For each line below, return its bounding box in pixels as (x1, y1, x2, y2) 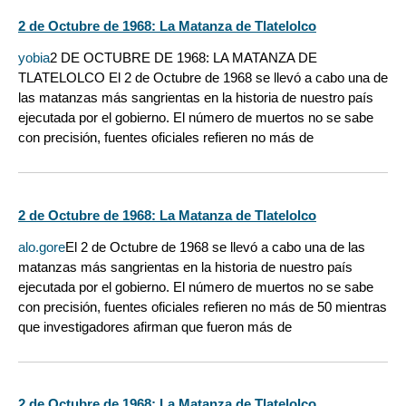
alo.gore (18, 238, 65, 255)
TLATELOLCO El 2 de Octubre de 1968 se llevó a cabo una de (18, 70, 388, 86)
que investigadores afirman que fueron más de (18, 318, 292, 334)
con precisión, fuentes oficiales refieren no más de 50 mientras (18, 298, 387, 314)
